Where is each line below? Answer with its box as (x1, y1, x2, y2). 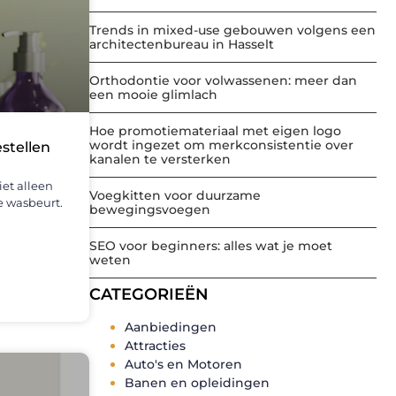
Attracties (125, 338, 186, 354)
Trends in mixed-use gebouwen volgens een (89, 22, 376, 39)
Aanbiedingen (125, 319, 217, 336)
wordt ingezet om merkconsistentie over (89, 137, 354, 154)
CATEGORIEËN (89, 285, 209, 305)
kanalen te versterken (89, 151, 231, 168)
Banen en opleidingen (125, 375, 270, 392)
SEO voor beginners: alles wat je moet (89, 238, 332, 255)
